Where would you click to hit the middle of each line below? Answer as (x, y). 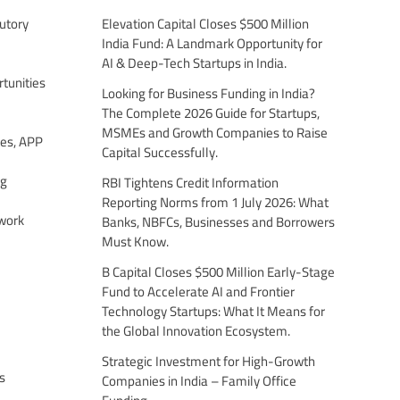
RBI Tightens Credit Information (190, 182)
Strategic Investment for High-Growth (208, 361)
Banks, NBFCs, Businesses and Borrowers (218, 221)
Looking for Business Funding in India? (208, 93)
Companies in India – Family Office (199, 380)
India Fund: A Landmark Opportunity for (212, 43)
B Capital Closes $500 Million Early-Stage (218, 271)
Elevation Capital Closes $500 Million (205, 23)
